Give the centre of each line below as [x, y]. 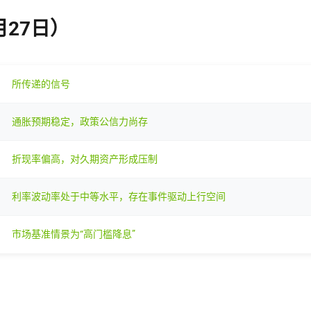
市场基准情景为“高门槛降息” [74, 234]
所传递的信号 [41, 84]
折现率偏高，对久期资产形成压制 [85, 159]
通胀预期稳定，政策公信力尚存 [80, 121]
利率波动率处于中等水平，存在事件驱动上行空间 [119, 196]
